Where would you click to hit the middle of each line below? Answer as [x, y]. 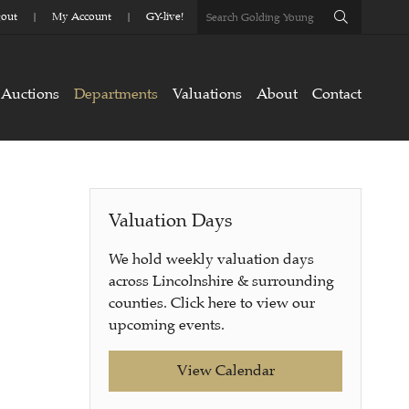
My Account [82, 16]
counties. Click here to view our [212, 303]
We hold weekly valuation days [212, 259]
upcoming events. [167, 325]
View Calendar [225, 371]
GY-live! [165, 16]
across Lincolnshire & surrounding [222, 281]
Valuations [207, 94]
